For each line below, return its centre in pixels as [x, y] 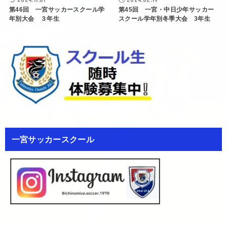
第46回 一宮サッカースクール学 [57, 9]
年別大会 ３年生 [34, 18]
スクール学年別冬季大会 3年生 [164, 18]
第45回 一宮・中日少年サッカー [166, 9]
